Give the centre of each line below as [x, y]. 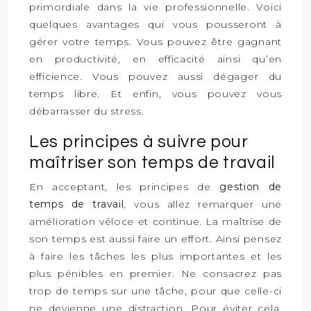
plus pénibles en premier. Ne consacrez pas [155, 274]
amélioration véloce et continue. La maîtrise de [155, 221]
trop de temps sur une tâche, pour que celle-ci [155, 291]
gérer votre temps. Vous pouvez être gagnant [155, 42]
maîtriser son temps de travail [153, 162]
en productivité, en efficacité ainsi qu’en [155, 59]
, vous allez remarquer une [203, 204]
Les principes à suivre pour [139, 142]
